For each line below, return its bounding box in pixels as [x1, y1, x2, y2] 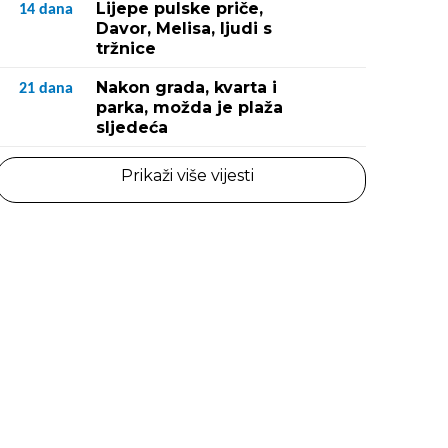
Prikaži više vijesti [120, 166, 254, 185]
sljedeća [96, 118, 168, 137]
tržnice [96, 39, 156, 58]
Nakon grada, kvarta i [96, 78, 277, 97]
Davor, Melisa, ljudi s [96, 19, 272, 38]
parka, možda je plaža [96, 98, 283, 117]
